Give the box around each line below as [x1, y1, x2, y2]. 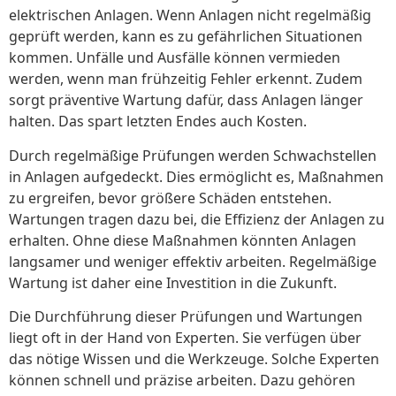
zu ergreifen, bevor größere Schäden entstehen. [9, 187, 331, 208]
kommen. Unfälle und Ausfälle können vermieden [9, 48, 340, 68]
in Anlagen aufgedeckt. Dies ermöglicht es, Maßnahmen [9, 166, 384, 187]
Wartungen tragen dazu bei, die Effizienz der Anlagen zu [9, 209, 385, 229]
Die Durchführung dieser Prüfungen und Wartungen [9, 306, 362, 326]
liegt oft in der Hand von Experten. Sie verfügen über [9, 327, 362, 347]
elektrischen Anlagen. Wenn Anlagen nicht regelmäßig [9, 5, 371, 26]
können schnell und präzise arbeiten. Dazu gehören [9, 369, 355, 390]
